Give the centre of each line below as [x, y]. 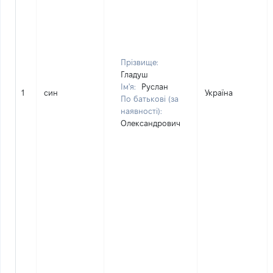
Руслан [155, 87]
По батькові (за [150, 99]
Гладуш [134, 74]
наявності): [141, 111]
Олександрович [151, 123]
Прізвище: [140, 62]
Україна [219, 93]
